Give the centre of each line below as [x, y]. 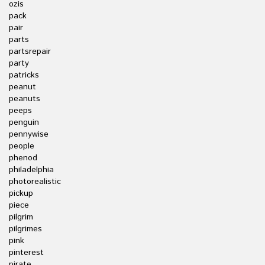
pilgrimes [25, 229]
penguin [24, 122]
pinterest [26, 253]
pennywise [29, 134]
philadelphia [31, 170]
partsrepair [30, 51]
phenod [23, 158]
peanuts [25, 99]
